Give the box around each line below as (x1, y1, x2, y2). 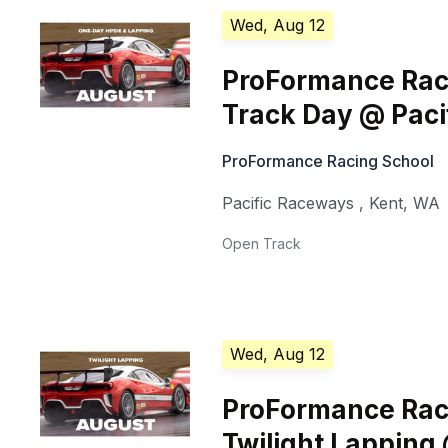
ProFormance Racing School (222, 151, 435, 172)
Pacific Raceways (222, 193, 355, 214)
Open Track (222, 235, 302, 253)
